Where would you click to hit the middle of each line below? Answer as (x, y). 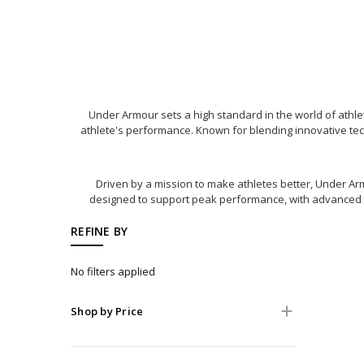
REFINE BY (100, 232)
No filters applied (113, 272)
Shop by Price (107, 311)
